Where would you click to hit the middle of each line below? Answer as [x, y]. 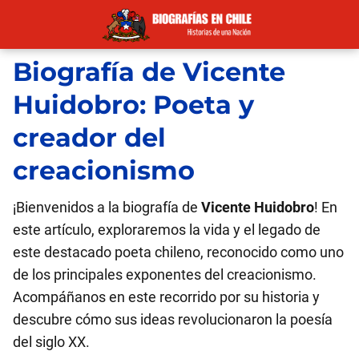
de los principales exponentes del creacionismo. [165, 274]
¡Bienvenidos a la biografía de [107, 207]
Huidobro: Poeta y [133, 105]
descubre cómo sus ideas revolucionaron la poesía [173, 319]
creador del [89, 137]
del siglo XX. [51, 342]
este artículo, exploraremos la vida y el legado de [167, 230]
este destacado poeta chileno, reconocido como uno [178, 252]
